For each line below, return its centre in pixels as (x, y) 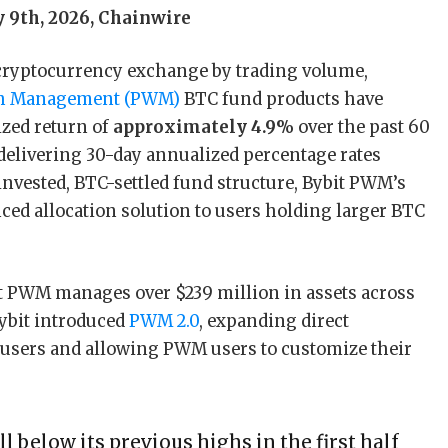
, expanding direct (274, 321)
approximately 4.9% (204, 128)
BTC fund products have (282, 100)
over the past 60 (362, 128)
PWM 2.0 (164, 321)
